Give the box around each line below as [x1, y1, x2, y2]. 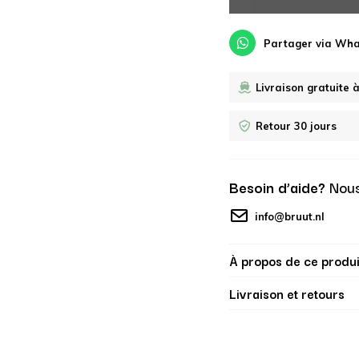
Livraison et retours [229, 284, 345, 303]
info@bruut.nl [255, 210, 325, 223]
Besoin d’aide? [229, 175, 329, 198]
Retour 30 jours [256, 119, 337, 132]
